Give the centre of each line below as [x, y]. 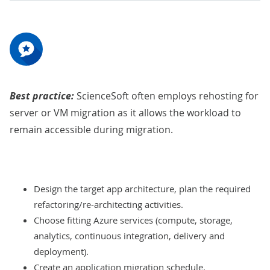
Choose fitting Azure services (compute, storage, [133, 220]
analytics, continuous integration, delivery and [129, 236]
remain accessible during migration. [91, 130]
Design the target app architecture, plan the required [142, 189]
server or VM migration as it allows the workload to [125, 113]
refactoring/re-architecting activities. [108, 205]
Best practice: [43, 96]
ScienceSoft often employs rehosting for [168, 96]
